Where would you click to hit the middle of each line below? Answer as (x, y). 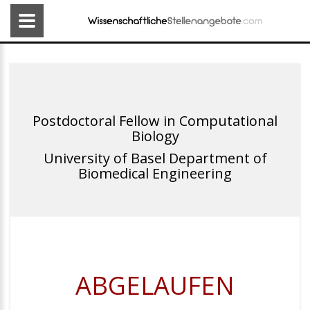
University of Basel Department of (155, 158)
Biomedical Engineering (155, 173)
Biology (155, 136)
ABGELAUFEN (155, 285)
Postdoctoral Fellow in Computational (155, 121)
